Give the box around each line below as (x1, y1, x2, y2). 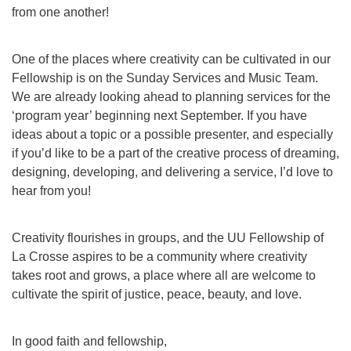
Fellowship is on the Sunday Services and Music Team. (12, 71, 318, 85)
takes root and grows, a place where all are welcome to (12, 269, 316, 282)
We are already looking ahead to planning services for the (12, 90, 331, 103)
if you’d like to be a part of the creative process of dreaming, (12, 147, 339, 160)
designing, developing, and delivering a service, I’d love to (12, 165, 333, 179)
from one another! (12, 5, 109, 19)
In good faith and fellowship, (12, 335, 167, 348)
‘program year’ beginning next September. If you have (12, 109, 307, 122)
